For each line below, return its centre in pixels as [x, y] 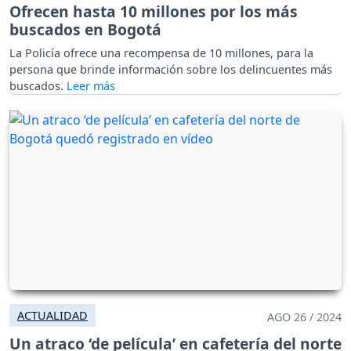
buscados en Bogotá [85, 29]
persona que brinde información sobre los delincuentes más [171, 69]
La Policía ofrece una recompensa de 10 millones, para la [161, 52]
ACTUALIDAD [52, 316]
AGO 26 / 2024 [304, 317]
